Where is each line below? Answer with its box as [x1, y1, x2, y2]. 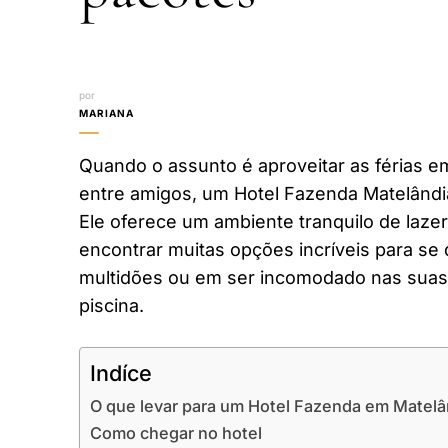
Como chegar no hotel [90, 422, 262, 443]
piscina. [79, 294, 144, 316]
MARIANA [79, 106, 134, 119]
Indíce [90, 359, 152, 386]
